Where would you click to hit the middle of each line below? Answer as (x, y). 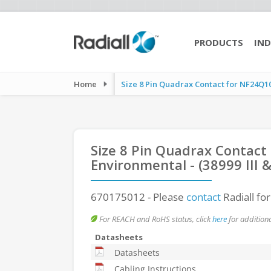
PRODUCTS (219, 42)
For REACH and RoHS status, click (155, 219)
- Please (166, 197)
